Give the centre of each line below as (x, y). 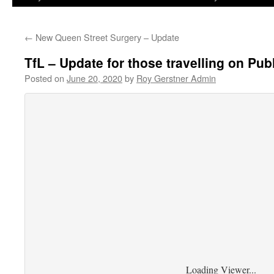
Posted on (44, 78)
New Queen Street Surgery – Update (106, 37)
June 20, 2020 (94, 78)
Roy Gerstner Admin (176, 78)
